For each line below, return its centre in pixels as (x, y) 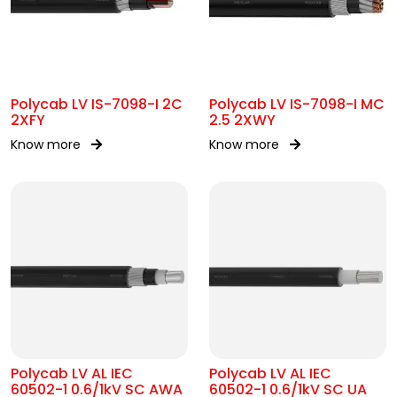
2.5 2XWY (242, 120)
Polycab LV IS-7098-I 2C (97, 104)
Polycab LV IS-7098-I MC (297, 104)
